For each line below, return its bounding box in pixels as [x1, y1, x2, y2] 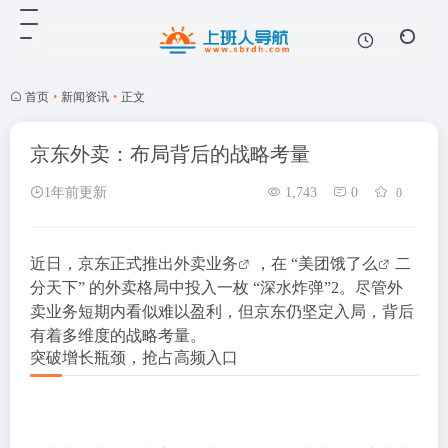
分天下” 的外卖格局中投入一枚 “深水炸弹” [30, 279, 331, 296]
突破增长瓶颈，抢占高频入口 [30, 349, 238, 366]
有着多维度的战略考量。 [30, 327, 206, 344]
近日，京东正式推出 [30, 255, 174, 272]
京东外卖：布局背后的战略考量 [30, 143, 310, 165]
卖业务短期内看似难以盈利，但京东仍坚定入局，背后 [30, 303, 414, 320]
